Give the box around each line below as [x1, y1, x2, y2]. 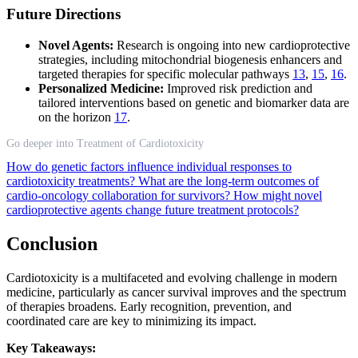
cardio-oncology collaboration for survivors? [6, 189, 233, 203]
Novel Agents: [38, 38, 113, 53]
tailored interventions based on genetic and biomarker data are [38, 96, 349, 110]
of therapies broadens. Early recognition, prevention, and [6, 299, 292, 313]
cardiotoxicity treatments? [6, 174, 138, 189]
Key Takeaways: [6, 340, 96, 355]
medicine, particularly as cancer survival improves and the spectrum [6, 284, 346, 299]
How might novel [233, 189, 322, 203]
